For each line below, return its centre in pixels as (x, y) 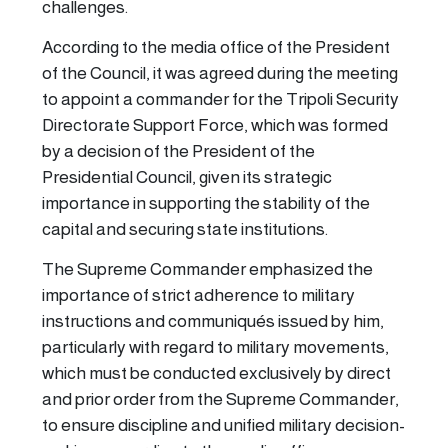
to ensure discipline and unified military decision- (223, 425)
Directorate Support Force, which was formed (215, 125)
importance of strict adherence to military (198, 295)
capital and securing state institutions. (185, 229)
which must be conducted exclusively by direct (216, 373)
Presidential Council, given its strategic (187, 177)
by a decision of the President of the (178, 151)
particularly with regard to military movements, (215, 347)
